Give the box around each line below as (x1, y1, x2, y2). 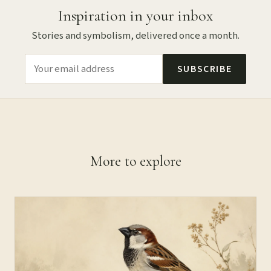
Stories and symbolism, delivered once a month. (31, 28, 240, 43)
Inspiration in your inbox (58, 5, 213, 25)
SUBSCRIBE (177, 62, 232, 76)
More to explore (90, 152, 181, 170)
